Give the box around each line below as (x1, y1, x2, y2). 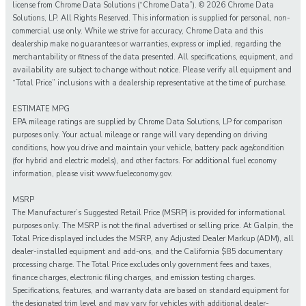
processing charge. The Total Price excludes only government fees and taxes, (12, 260, 271, 270)
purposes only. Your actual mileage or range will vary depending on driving (12, 130, 268, 141)
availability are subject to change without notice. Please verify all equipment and (12, 65, 292, 76)
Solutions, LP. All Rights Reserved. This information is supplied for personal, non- (12, 13, 290, 24)
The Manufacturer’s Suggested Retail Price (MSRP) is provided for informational (12, 208, 286, 219)
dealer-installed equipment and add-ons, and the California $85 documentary (12, 247, 283, 258)
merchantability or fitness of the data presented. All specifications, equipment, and (12, 52, 293, 63)
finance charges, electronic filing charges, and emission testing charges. (12, 273, 255, 283)
